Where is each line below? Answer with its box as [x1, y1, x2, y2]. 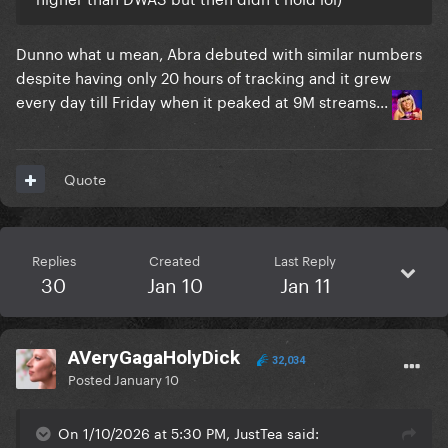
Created [149, 249, 201, 270]
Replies [31, 249, 76, 270]
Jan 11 [279, 268, 331, 299]
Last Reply [274, 249, 337, 270]
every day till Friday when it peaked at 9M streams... [16, 88, 392, 113]
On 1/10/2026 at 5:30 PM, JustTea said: [58, 421, 319, 444]
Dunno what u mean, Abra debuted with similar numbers [16, 40, 422, 65]
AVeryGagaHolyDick [68, 346, 240, 370]
